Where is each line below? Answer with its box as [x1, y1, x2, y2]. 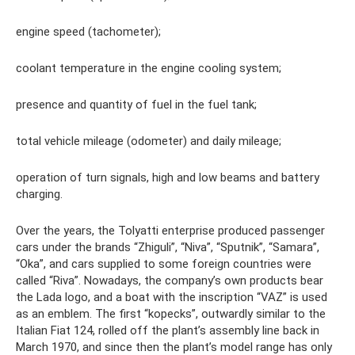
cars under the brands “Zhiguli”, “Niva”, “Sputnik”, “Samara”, [16, 240, 319, 254]
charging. [16, 187, 63, 201]
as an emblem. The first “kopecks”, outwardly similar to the [16, 307, 326, 321]
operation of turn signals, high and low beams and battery [16, 170, 319, 185]
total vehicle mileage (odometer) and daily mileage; [16, 134, 281, 148]
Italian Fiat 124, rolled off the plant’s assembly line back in [16, 323, 319, 338]
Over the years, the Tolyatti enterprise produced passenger [16, 223, 325, 238]
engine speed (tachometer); [16, 25, 161, 39]
